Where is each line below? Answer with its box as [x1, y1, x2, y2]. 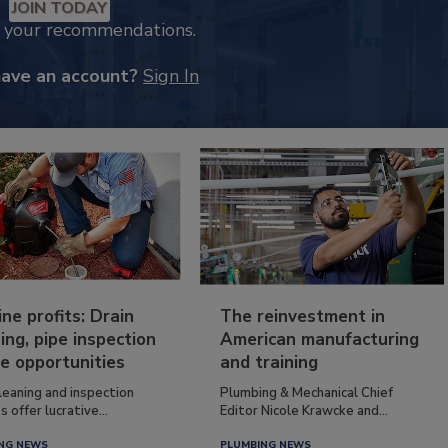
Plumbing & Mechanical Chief [220, 383, 394, 402]
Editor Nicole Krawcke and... [220, 401, 389, 420]
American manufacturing [220, 327, 420, 351]
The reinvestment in [220, 304, 386, 328]
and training [220, 350, 319, 374]
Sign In [143, 64, 199, 88]
